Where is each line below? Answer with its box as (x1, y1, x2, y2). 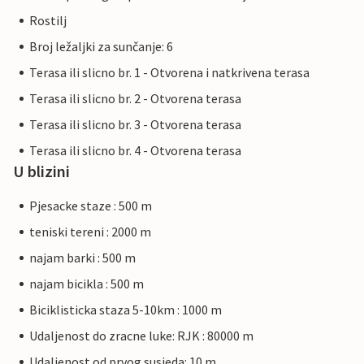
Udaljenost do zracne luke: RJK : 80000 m (29, 327, 253, 344)
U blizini (13, 161, 70, 182)
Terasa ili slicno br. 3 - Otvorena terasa (29, 116, 241, 133)
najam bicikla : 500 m (29, 275, 144, 292)
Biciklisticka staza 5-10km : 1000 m (29, 301, 222, 318)
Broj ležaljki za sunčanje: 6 (29, 38, 173, 55)
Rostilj (29, 12, 67, 29)
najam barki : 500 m (29, 249, 136, 266)
